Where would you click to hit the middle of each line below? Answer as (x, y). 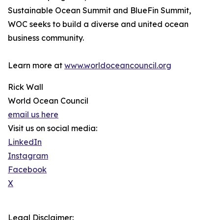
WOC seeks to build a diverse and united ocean (98, 24)
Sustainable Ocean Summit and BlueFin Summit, (99, 10)
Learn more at (36, 65)
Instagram (28, 156)
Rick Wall (26, 87)
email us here (33, 114)
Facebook (27, 169)
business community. (46, 38)
